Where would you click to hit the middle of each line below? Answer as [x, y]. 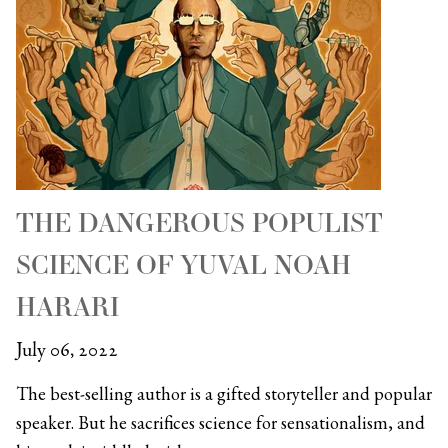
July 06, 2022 [67, 350]
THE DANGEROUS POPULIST [199, 222]
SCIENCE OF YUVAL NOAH [183, 264]
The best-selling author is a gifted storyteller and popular [224, 393]
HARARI [67, 306]
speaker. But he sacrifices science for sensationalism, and [220, 422]
